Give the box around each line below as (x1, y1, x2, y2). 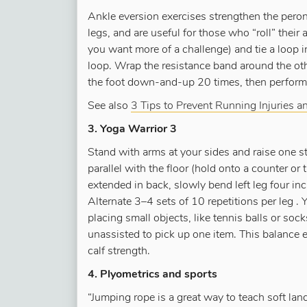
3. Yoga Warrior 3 (88, 124, 177, 135)
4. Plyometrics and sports (88, 269, 217, 280)
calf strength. (88, 246, 150, 257)
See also (88, 101, 131, 112)
